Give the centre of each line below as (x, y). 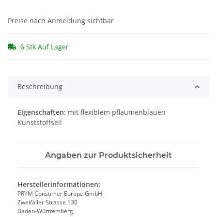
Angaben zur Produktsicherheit (108, 155)
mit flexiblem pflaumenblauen (116, 112)
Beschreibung (40, 87)
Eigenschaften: (42, 112)
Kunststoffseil (40, 123)
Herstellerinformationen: (59, 185)
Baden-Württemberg (45, 211)
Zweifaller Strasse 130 (47, 202)
